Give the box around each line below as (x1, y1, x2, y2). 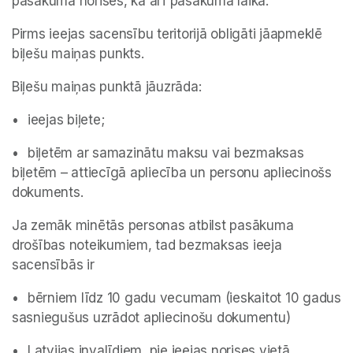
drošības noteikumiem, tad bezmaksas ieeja (12, 237, 282, 254)
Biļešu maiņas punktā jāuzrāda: (12, 79, 202, 95)
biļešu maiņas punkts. (12, 46, 144, 62)
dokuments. (12, 184, 87, 201)
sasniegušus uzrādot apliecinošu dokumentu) (12, 310, 291, 326)
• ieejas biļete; (28, 112, 105, 128)
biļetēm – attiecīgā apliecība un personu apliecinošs (12, 165, 332, 181)
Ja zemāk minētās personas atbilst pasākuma (12, 217, 294, 234)
